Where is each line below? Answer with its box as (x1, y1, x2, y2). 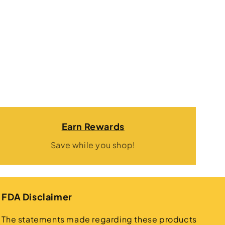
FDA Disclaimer (2, 191, 72, 202)
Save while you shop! (50, 140, 136, 150)
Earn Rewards (61, 121, 125, 132)
